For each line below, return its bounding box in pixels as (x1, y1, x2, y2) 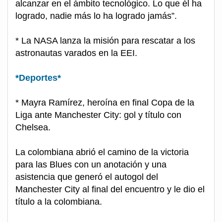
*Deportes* (15, 73, 61, 83)
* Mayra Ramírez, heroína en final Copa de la (15, 98, 194, 108)
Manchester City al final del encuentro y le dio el (15, 184, 205, 195)
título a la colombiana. (15, 197, 102, 207)
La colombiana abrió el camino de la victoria (15, 147, 189, 158)
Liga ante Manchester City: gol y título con (15, 110, 181, 120)
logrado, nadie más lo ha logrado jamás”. (15, 11, 177, 21)
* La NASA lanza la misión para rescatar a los (15, 36, 195, 46)
